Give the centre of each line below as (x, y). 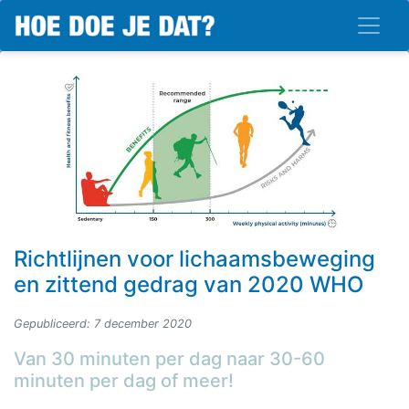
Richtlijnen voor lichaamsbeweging (194, 258)
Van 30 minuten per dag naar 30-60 (169, 358)
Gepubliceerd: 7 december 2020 (103, 323)
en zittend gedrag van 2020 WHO (189, 284)
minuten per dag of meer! (124, 380)
